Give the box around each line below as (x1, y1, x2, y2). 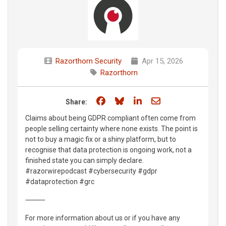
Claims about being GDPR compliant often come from (25, 114, 196, 122)
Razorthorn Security (55, 56, 122, 66)
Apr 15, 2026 (139, 56, 183, 66)
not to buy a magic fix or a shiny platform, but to (25, 135, 176, 143)
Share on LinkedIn (143, 95, 214, 106)
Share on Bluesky (126, 95, 195, 106)
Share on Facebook (107, 95, 183, 106)
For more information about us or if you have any (25, 213, 180, 222)
